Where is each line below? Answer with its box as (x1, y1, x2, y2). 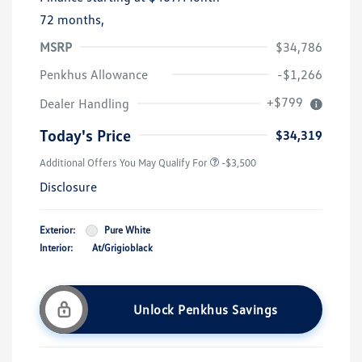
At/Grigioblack (92, 242, 153, 255)
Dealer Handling (40, 95, 129, 112)
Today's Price (40, 125, 131, 145)
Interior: (40, 242, 73, 255)
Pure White (104, 224, 150, 237)
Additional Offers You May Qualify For (40, 156, 208, 170)
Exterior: (40, 224, 75, 237)
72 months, (40, 11, 104, 28)
